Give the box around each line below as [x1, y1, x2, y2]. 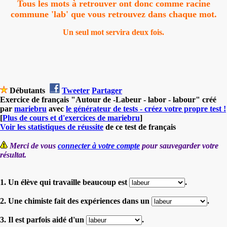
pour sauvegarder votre [140, 141, 218, 150]
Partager [92, 86, 122, 95]
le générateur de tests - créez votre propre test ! [66, 104, 226, 113]
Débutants [8, 86, 47, 95]
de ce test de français [103, 122, 176, 131]
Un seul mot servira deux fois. [63, 27, 164, 36]
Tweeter [62, 86, 90, 95]
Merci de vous [10, 141, 58, 150]
